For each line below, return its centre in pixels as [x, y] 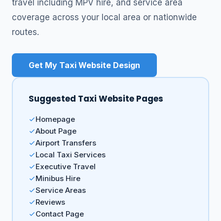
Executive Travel [66, 166]
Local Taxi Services [71, 154]
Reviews [50, 202]
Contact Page [60, 214]
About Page [56, 131]
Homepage [55, 119]
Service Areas [61, 190]
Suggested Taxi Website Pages [96, 98]
